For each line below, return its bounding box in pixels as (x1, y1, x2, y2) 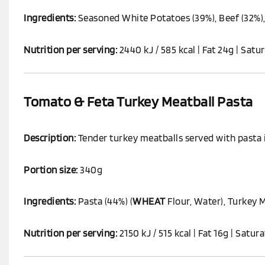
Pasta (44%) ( (76, 195, 132, 208)
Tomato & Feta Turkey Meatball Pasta (24, 93, 253, 111)
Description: (24, 132, 76, 144)
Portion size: (24, 163, 78, 176)
